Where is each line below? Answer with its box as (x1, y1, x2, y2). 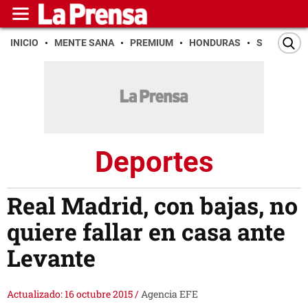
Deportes (94, 144, 214, 179)
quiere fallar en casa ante (7, 216, 285, 247)
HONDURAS (189, 37, 241, 48)
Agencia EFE (141, 287, 198, 301)
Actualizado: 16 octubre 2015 (7, 287, 135, 301)
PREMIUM (130, 37, 173, 48)
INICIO (10, 37, 38, 48)
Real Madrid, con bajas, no (7, 190, 298, 221)
